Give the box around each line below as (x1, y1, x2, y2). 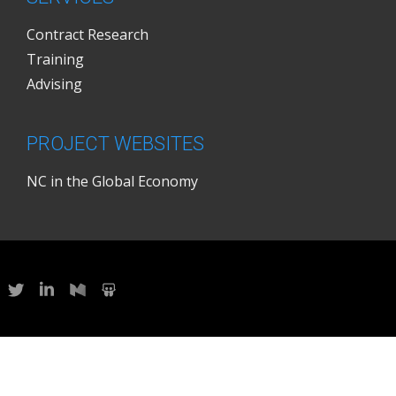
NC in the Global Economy (27, 171, 198, 191)
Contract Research (27, 25, 148, 44)
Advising (27, 74, 82, 94)
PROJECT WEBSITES (27, 133, 204, 155)
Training (27, 49, 84, 69)
